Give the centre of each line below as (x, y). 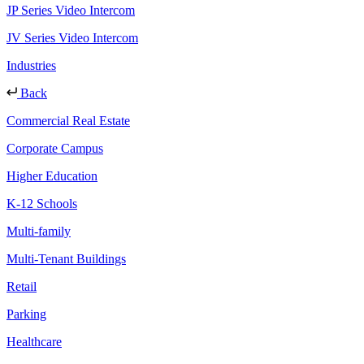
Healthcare (34, 341)
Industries (31, 65)
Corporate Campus (55, 148)
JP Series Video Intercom (71, 10)
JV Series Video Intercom (72, 37)
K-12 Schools (42, 203)
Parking (26, 314)
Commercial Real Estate (68, 120)
